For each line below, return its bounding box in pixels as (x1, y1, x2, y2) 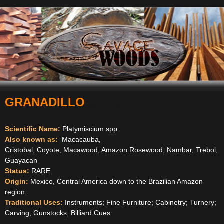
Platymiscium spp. (62, 125, 119, 133)
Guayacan (5, 156, 37, 164)
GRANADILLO (5, 95, 85, 109)
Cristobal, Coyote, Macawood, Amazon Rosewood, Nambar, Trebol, (5, 146, 218, 154)
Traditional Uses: (5, 198, 63, 206)
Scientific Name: (5, 125, 60, 133)
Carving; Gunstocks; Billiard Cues (5, 209, 110, 217)
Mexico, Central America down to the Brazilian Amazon (30, 177, 203, 185)
